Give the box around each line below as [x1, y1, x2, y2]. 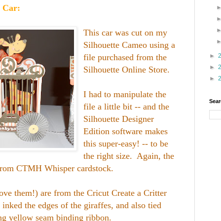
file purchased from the [83, 52, 167, 62]
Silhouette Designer [83, 113, 154, 124]
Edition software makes [83, 126, 168, 136]
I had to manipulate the [83, 89, 167, 99]
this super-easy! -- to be [83, 138, 169, 148]
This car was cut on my [83, 27, 168, 37]
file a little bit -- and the [83, 101, 170, 111]
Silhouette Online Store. [83, 64, 173, 74]
